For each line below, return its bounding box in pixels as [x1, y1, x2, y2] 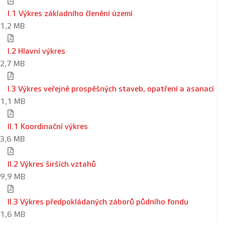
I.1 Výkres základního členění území [8, 9, 133, 19]
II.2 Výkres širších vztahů [8, 160, 96, 169]
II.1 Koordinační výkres [8, 122, 88, 132]
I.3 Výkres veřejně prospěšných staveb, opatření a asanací [8, 84, 214, 94]
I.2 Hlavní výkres [8, 47, 65, 56]
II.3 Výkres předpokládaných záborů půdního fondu [8, 197, 188, 207]
